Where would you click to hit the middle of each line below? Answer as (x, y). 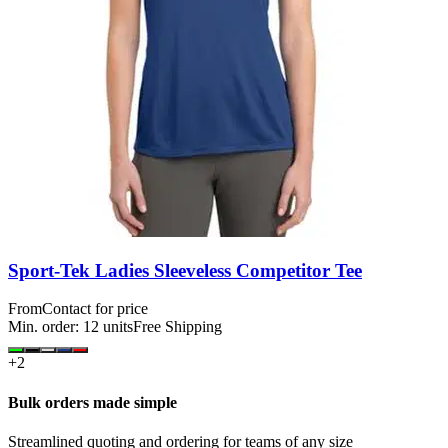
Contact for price (95, 309)
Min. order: (45, 327)
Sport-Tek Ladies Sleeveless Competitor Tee (185, 270)
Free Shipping (177, 327)
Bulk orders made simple (92, 402)
